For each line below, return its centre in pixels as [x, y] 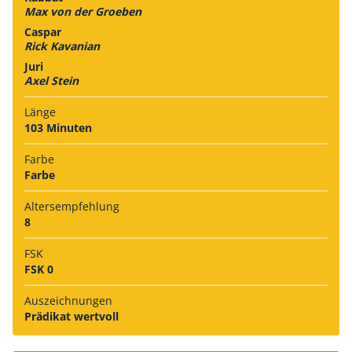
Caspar [43, 31]
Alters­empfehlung [72, 206]
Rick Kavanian [62, 46]
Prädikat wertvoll [71, 316]
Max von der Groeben [83, 11]
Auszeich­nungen [68, 300]
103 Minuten [58, 127]
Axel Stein [51, 80]
